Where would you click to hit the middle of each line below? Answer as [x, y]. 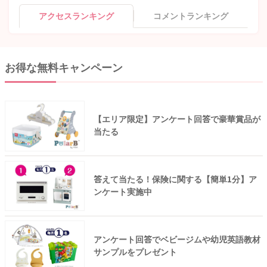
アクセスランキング [76, 16]
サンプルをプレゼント [135, 252]
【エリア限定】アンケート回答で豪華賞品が [177, 119]
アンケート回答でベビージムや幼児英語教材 [177, 239]
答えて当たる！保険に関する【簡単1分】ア [175, 179]
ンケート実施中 [122, 192]
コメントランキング [191, 16]
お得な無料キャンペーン [63, 68]
